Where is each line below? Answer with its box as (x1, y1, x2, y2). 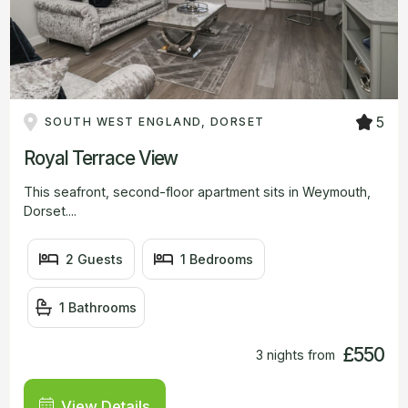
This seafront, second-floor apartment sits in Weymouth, (24, 183, 371, 199)
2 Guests (66, 250, 124, 267)
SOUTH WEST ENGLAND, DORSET (44, 115, 265, 129)
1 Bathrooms (59, 299, 138, 315)
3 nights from (256, 347, 336, 363)
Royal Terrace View (24, 146, 178, 169)
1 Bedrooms (180, 250, 254, 267)
